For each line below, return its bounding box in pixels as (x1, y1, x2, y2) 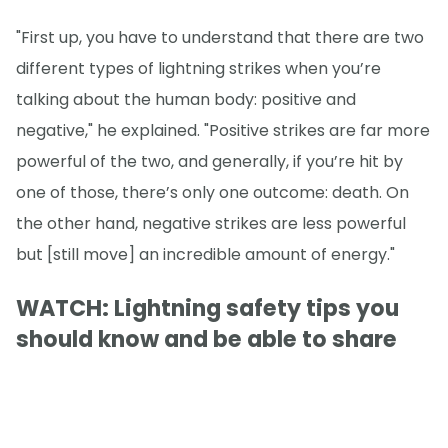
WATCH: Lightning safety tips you (16, 292, 399, 324)
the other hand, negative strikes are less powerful (16, 212, 406, 236)
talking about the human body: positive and (16, 88, 356, 112)
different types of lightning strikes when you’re (16, 57, 381, 81)
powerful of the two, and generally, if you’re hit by (16, 150, 403, 174)
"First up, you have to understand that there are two (16, 26, 424, 50)
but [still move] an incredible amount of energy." (16, 243, 395, 267)
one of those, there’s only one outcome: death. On (16, 181, 409, 205)
